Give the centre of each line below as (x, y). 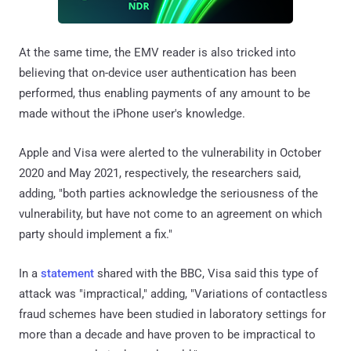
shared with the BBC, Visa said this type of (206, 274)
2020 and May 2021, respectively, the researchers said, (160, 174)
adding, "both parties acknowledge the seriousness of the (168, 194)
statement (67, 274)
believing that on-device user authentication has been (157, 73)
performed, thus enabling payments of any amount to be (165, 94)
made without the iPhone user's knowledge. (132, 114)
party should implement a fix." (96, 235)
